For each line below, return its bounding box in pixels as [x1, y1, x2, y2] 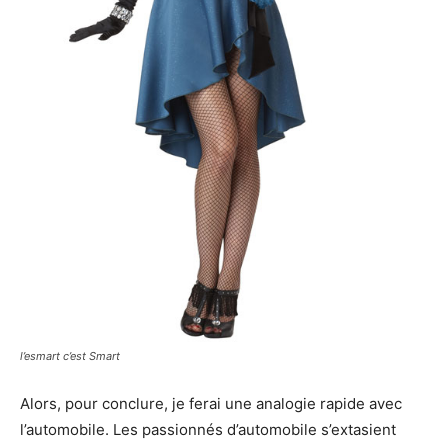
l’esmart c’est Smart [20, 348, 120, 363]
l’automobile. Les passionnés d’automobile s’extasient [20, 419, 396, 439]
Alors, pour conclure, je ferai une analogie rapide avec [20, 393, 402, 413]
